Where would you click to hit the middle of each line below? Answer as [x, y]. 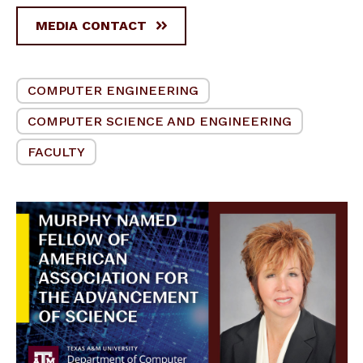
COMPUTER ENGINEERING [113, 90]
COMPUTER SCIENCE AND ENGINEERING [160, 121]
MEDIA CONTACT [91, 25]
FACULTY [56, 152]
